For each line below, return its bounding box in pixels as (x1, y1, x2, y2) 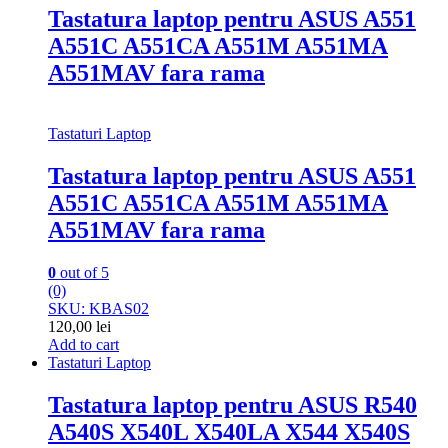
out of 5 (56, 263, 109, 281)
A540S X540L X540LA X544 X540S (48, 418, 410, 445)
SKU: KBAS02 (48, 299, 149, 317)
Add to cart (48, 335, 119, 353)
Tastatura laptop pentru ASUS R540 (48, 391, 417, 418)
